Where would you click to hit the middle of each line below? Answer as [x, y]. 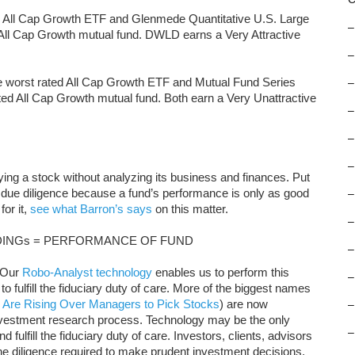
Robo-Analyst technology [87, 272]
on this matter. [190, 209]
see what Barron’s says [91, 209]
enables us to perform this [221, 272]
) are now [244, 304]
